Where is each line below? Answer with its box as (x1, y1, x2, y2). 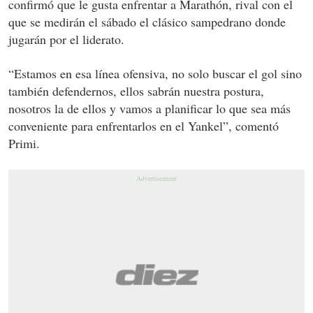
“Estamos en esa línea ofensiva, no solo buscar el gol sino (8, 65, 302, 82)
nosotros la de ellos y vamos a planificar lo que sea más (8, 100, 291, 117)
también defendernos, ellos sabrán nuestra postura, (8, 82, 264, 100)
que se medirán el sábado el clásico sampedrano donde (8, 13, 286, 31)
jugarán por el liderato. (8, 31, 124, 48)
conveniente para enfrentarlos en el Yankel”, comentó (8, 117, 279, 135)
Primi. (8, 135, 40, 152)
